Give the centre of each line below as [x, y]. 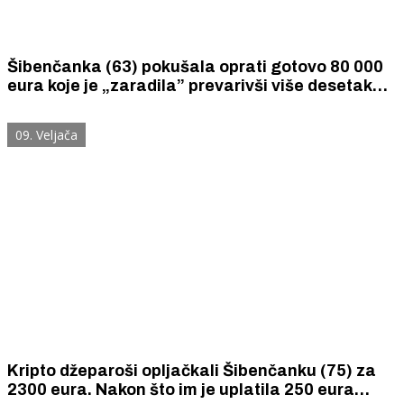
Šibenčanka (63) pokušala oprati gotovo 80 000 [195, 67]
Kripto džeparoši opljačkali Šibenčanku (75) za [191, 370]
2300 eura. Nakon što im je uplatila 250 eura [180, 389]
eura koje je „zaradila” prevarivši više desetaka [195, 86]
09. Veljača [46, 135]
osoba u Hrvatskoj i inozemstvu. [132, 105]
